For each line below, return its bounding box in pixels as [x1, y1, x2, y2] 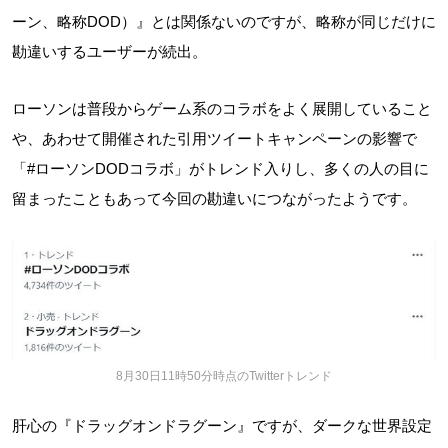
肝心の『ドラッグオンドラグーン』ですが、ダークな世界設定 [12, 416, 432, 434]
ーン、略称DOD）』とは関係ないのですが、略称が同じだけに [12, 13, 436, 30]
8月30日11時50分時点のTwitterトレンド [116, 368, 332, 383]
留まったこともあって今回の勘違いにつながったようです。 [12, 190, 417, 207]
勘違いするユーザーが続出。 [12, 43, 207, 60]
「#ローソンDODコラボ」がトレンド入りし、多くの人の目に [12, 160, 429, 177]
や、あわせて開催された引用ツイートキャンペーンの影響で [12, 130, 417, 147]
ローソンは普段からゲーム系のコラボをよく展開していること [12, 100, 432, 117]
